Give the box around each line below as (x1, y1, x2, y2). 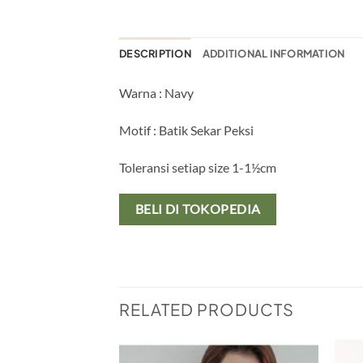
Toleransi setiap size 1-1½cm (119, 159, 276, 175)
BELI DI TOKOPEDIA (135, 202, 261, 217)
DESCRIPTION (119, 47, 191, 61)
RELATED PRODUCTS (119, 298, 294, 319)
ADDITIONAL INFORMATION (202, 47, 345, 61)
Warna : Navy (119, 85, 194, 101)
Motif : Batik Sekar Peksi (119, 122, 254, 138)
